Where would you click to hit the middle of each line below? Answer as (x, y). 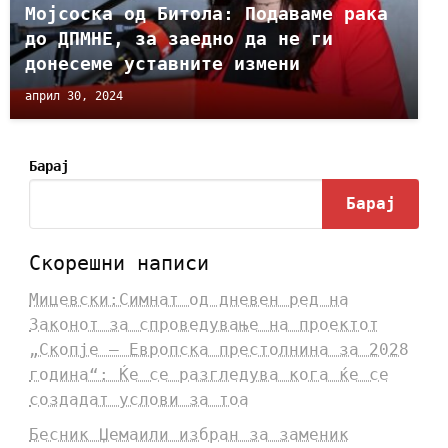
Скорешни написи (118, 263)
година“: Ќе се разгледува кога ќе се (208, 375)
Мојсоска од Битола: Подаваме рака (206, 13)
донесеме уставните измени (162, 63)
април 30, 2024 (74, 95)
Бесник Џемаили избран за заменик (188, 435)
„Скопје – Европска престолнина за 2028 (218, 350)
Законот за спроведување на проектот (203, 325)
